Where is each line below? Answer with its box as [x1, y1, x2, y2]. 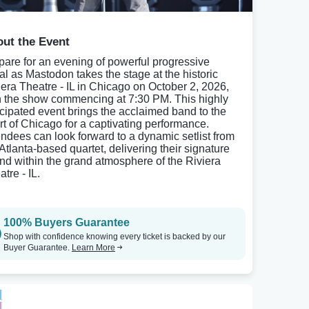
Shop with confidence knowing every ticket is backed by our [3, 232, 226, 241]
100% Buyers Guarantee [3, 217, 130, 228]
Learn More [72, 243, 115, 252]
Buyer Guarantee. [3, 243, 72, 252]
